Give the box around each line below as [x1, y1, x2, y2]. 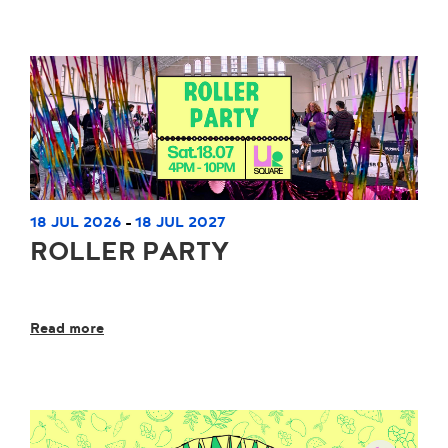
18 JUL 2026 [30, 212, 122, 231]
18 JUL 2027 [135, 212, 226, 231]
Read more [30, 318, 104, 337]
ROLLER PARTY [30, 235, 229, 268]
